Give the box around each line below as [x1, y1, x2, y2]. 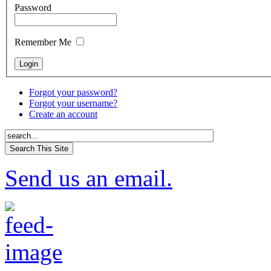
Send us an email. [5, 165, 172, 191]
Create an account [29, 108, 97, 119]
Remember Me [15, 36, 71, 47]
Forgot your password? [29, 87, 117, 97]
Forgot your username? [29, 97, 117, 108]
